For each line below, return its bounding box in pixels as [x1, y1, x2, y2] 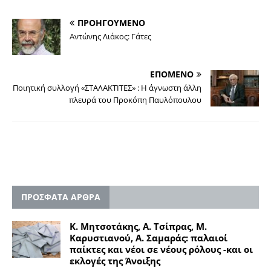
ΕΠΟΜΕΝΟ [150, 68, 194, 80]
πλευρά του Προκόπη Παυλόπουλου [69, 94, 201, 106]
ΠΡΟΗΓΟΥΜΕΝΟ [77, 17, 145, 29]
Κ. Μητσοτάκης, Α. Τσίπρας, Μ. [70, 220, 207, 233]
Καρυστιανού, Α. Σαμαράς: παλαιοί [70, 232, 227, 244]
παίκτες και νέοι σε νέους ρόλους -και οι [70, 243, 253, 256]
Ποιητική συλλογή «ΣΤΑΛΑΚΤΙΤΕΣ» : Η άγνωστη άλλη [13, 82, 201, 94]
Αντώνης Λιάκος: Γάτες [70, 31, 151, 42]
